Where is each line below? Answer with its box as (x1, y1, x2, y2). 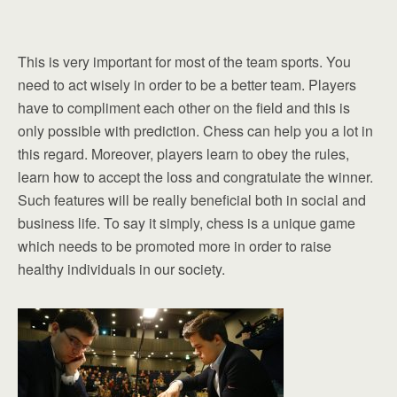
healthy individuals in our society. (18, 259, 225, 279)
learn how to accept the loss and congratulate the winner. (18, 167, 373, 187)
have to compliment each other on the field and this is (18, 97, 350, 118)
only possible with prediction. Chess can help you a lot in (18, 121, 373, 141)
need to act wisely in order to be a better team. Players (18, 74, 356, 95)
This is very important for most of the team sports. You (18, 51, 351, 72)
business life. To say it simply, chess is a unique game (18, 213, 355, 233)
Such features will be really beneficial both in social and (18, 190, 366, 210)
